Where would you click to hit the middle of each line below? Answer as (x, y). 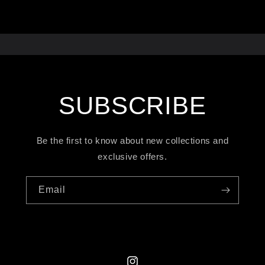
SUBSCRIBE (132, 106)
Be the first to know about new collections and (132, 141)
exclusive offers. (132, 157)
